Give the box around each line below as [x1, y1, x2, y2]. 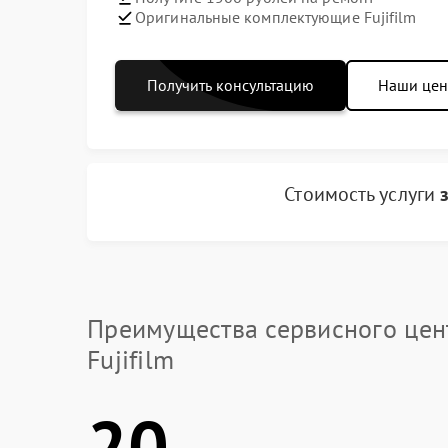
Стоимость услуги [284, 181, 441, 207]
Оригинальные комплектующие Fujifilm [135, 7, 417, 27]
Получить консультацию [147, 74, 314, 95]
